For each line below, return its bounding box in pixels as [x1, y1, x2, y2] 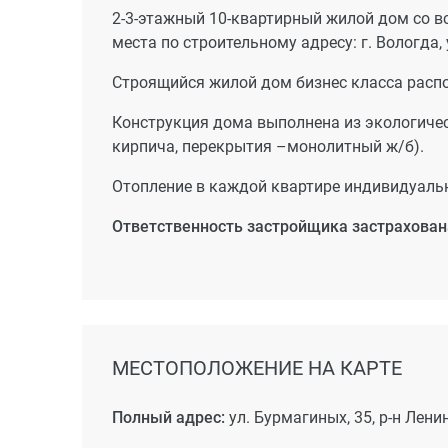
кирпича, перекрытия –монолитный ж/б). [112, 136, 424, 156]
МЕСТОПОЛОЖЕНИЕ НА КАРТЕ [112, 355, 402, 380]
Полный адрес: [112, 407, 225, 427]
